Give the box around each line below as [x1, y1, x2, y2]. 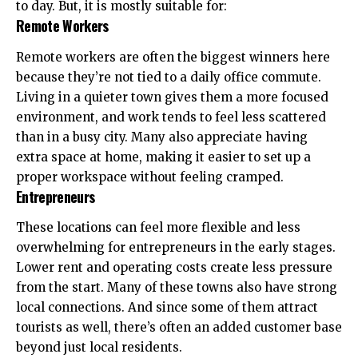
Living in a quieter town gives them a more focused [16, 89, 328, 105]
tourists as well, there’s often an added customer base [16, 320, 342, 336]
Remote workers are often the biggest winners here [16, 49, 330, 65]
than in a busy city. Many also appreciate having [16, 129, 308, 145]
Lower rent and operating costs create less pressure [16, 260, 332, 276]
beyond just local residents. [16, 340, 182, 356]
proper [16, 169, 61, 185]
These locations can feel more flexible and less [16, 220, 300, 236]
